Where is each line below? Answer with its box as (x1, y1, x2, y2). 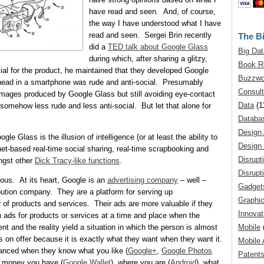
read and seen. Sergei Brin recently (89, 31, 212, 40)
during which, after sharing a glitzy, (89, 54, 207, 64)
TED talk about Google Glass (108, 42, 208, 52)
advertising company (107, 176, 178, 185)
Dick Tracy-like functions (35, 156, 120, 166)
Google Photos (161, 246, 212, 256)
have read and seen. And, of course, (89, 7, 216, 16)
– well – (178, 176, 206, 185)
